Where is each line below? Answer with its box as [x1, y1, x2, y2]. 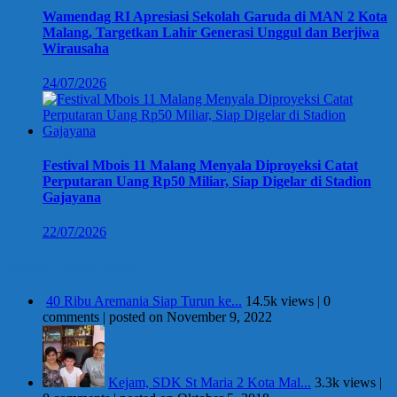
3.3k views [315, 374, 376, 390]
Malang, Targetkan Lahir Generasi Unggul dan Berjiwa [43, 24, 379, 40]
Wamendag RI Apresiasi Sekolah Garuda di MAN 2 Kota [43, 8, 387, 24]
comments [43, 308, 99, 324]
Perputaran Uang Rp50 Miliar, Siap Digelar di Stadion [43, 174, 371, 190]
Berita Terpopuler [7, 257, 136, 276]
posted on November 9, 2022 [109, 308, 272, 324]
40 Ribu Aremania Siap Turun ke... [46, 292, 242, 308]
